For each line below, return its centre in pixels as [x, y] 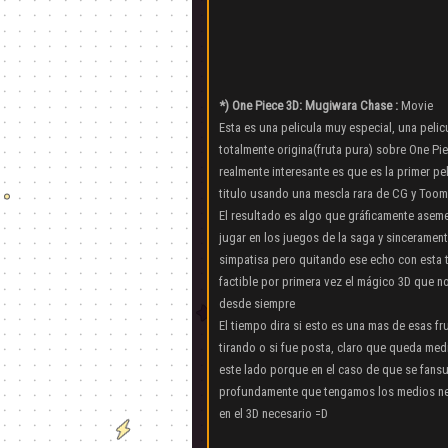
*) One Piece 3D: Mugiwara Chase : [308, 106]
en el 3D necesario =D [273, 414]
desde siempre [257, 304]
